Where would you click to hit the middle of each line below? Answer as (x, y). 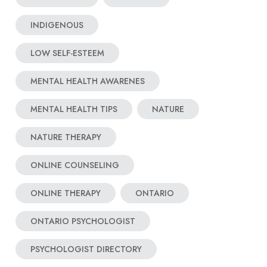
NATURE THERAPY (66, 137)
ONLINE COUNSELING (75, 165)
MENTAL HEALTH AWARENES (88, 81)
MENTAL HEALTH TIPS (74, 109)
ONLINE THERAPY (66, 193)
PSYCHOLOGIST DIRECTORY (86, 249)
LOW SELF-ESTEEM (67, 53)
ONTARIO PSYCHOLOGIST (83, 221)
